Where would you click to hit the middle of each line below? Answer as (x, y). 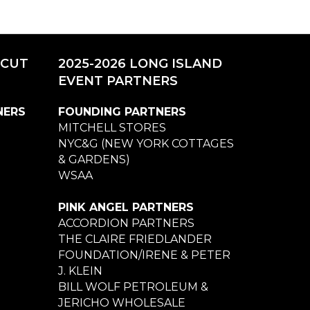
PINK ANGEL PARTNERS (126, 207)
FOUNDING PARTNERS (122, 111)
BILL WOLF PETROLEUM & (133, 286)
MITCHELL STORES (112, 127)
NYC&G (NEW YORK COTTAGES (146, 143)
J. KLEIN (80, 271)
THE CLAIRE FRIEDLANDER (135, 239)
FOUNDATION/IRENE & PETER (144, 255)
